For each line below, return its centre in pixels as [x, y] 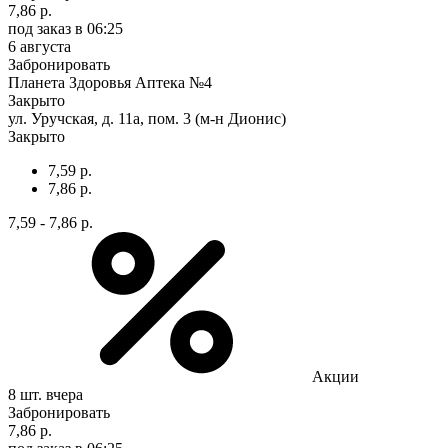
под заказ [39, 28]
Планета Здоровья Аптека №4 [110, 82]
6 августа [39, 46]
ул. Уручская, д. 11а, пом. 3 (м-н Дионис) [147, 118]
